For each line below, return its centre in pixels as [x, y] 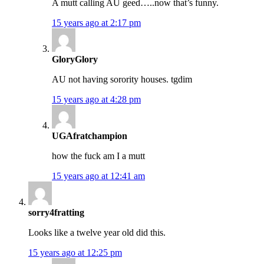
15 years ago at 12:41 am [98, 176]
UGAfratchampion [90, 136]
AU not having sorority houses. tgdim [122, 80]
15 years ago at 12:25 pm [75, 253]
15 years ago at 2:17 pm [96, 23]
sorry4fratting [56, 213]
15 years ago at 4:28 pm [96, 100]
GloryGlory [75, 60]
